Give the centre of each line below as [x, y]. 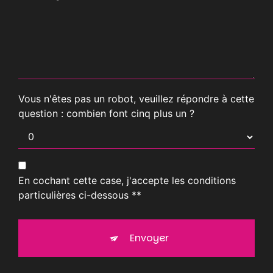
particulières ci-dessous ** [80, 195]
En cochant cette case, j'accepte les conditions [127, 180]
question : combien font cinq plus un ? [106, 113]
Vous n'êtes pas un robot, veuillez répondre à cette [136, 98]
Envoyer [149, 238]
